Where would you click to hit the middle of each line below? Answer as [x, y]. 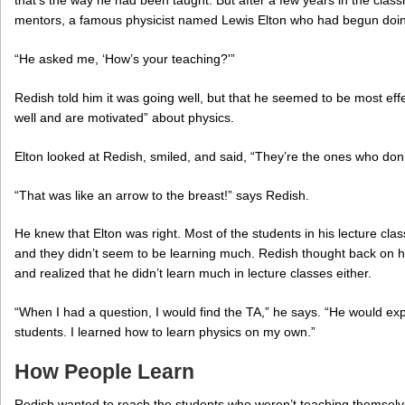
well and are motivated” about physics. [124, 117]
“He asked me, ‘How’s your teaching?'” [125, 58]
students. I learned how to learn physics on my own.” [165, 332]
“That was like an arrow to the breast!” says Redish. [162, 195]
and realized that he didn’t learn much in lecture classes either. [193, 273]
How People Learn [104, 372]
